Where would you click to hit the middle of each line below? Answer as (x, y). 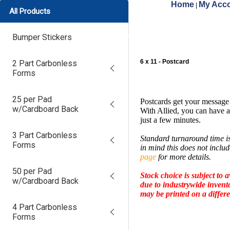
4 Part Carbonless (45, 207)
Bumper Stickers (42, 37)
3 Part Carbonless (45, 135)
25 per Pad (32, 99)
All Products (30, 11)
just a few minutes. (170, 120)
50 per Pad (32, 171)
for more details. (184, 157)
